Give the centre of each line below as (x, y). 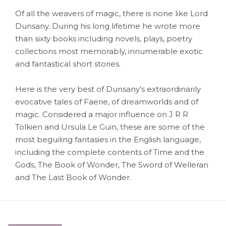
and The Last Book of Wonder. (73, 177)
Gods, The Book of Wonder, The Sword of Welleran (112, 164)
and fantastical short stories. (68, 64)
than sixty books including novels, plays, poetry (104, 38)
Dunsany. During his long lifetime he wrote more (108, 26)
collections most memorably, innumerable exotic (109, 51)
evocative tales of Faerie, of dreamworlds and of (107, 101)
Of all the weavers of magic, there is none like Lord (111, 13)
